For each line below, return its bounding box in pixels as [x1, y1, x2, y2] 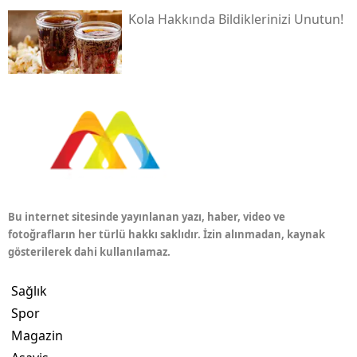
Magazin [11, 327, 63, 345]
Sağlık [11, 282, 47, 300]
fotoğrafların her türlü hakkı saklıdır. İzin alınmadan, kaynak [8, 227, 325, 242]
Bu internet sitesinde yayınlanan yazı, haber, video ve [8, 210, 285, 225]
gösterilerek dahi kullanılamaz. [8, 245, 171, 260]
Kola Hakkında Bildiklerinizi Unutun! [127, 10, 343, 29]
